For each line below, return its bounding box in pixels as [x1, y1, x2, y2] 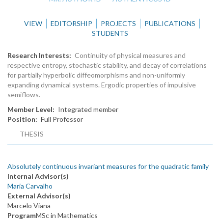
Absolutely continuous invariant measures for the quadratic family [7, 162, 209, 171]
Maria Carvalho [7, 182, 53, 191]
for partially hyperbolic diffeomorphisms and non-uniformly [7, 71, 185, 80]
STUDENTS [92, 29, 128, 38]
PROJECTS [101, 19, 136, 28]
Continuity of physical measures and [75, 51, 186, 60]
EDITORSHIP [51, 19, 92, 28]
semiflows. [7, 90, 40, 99]
